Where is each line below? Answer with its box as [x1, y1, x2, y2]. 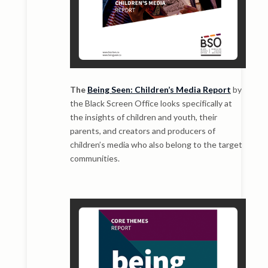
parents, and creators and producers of [69, 125, 215, 136]
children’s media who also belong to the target [69, 139, 242, 150]
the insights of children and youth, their [69, 111, 217, 122]
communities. [69, 153, 120, 163]
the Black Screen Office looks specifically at [69, 98, 232, 108]
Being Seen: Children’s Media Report [87, 84, 231, 95]
